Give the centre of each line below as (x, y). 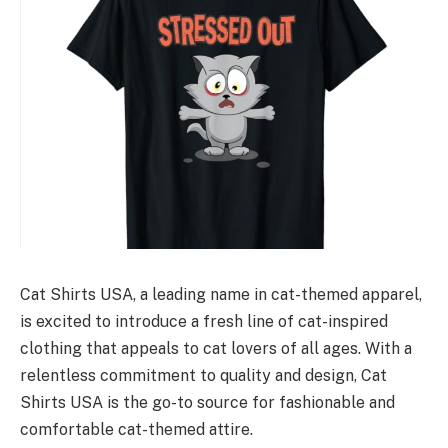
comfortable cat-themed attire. (136, 429)
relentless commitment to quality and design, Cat (203, 375)
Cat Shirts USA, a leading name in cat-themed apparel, (221, 294)
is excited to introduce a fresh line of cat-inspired (204, 321)
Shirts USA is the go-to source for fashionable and (207, 402)
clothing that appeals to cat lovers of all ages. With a (216, 348)
